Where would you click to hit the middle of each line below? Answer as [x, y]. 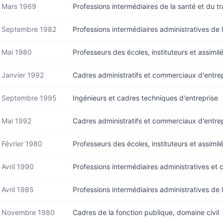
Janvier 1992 [23, 75]
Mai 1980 [17, 52]
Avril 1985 [18, 189]
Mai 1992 [16, 121]
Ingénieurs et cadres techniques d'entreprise [145, 98]
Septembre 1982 [29, 29]
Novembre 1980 [28, 212]
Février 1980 [22, 144]
